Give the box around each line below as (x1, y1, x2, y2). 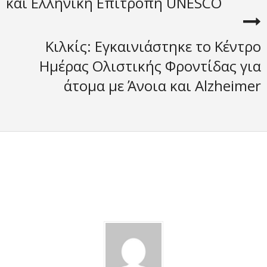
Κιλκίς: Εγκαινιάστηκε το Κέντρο (45, 36, 261, 56)
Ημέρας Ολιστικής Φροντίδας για (39, 56, 261, 76)
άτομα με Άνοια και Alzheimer (64, 76, 261, 95)
